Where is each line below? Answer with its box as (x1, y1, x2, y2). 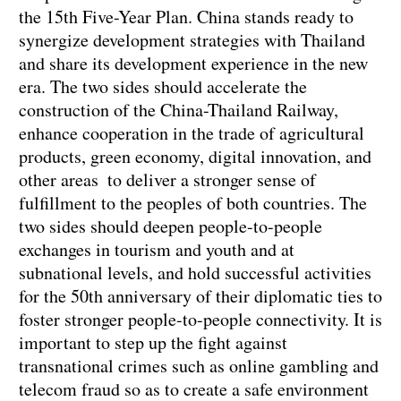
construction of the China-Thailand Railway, (19, 97, 338, 122)
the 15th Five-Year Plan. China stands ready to (19, 4, 354, 29)
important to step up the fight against (19, 329, 287, 354)
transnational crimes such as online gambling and (19, 353, 379, 378)
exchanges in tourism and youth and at (19, 236, 294, 261)
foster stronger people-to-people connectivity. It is (19, 306, 382, 331)
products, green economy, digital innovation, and (19, 143, 371, 168)
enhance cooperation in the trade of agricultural (19, 120, 364, 145)
